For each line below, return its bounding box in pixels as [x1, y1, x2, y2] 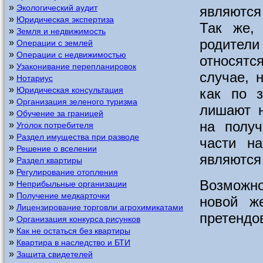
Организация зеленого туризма [16, 97, 137, 106]
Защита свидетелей [16, 249, 93, 259]
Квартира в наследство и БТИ [16, 238, 130, 247]
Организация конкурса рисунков [16, 214, 140, 224]
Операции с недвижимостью [16, 50, 126, 59]
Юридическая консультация [16, 85, 123, 95]
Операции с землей [16, 38, 93, 48]
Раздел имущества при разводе [16, 132, 139, 141]
